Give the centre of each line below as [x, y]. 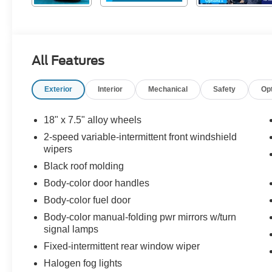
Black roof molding [84, 166]
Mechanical [168, 89]
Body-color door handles [97, 183]
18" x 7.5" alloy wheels [93, 120]
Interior [110, 89]
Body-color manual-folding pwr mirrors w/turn [140, 217]
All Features [68, 60]
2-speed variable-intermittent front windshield [141, 137]
